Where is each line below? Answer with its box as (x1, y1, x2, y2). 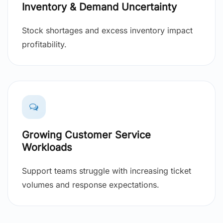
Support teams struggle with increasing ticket (22, 166, 191, 176)
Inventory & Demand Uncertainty (22, 1, 177, 13)
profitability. (22, 39, 67, 50)
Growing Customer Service (22, 129, 151, 141)
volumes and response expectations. (22, 180, 159, 190)
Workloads (22, 141, 72, 154)
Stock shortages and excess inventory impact (22, 25, 193, 36)
